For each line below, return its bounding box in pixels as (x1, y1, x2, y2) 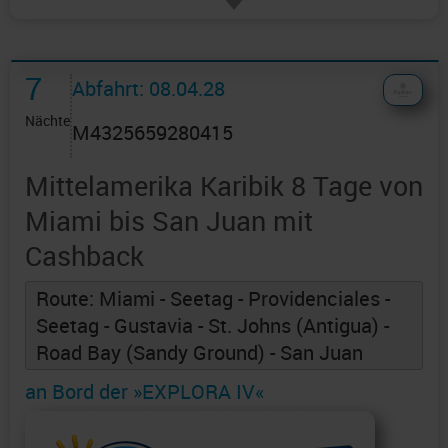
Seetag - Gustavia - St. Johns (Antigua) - (36, 312, 389, 340)
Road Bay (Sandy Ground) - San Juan (36, 339, 363, 367)
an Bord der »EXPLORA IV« (25, 378, 264, 406)
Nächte (25, 111, 70, 131)
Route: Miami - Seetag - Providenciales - (36, 285, 390, 313)
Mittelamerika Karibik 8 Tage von (25, 167, 423, 205)
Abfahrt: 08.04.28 (72, 75, 225, 103)
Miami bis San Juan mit (25, 202, 313, 240)
